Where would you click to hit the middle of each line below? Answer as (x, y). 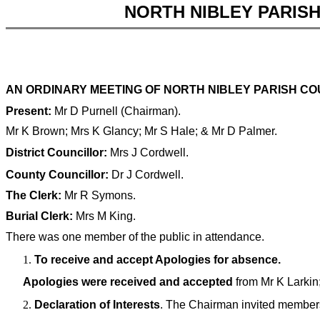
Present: (30, 111)
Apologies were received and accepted (128, 281)
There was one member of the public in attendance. (135, 236)
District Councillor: (58, 152)
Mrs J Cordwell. (149, 152)
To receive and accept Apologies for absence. (157, 259)
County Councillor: (57, 174)
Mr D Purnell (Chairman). (117, 111)
